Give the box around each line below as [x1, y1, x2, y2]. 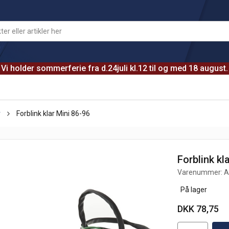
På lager [177, 186, 208, 194]
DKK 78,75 [177, 203, 219, 214]
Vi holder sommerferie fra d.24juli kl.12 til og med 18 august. [1, 63, 228, 73]
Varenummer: [177, 168, 224, 176]
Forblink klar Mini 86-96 [16, 109, 90, 118]
